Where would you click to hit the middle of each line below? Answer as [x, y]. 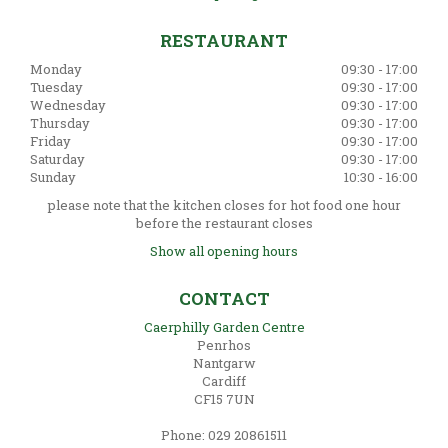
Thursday [60, 123]
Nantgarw [224, 363]
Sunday [53, 177]
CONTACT [224, 298]
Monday [56, 69]
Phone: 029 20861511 [224, 435]
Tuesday [56, 87]
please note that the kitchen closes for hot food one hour [224, 205]
